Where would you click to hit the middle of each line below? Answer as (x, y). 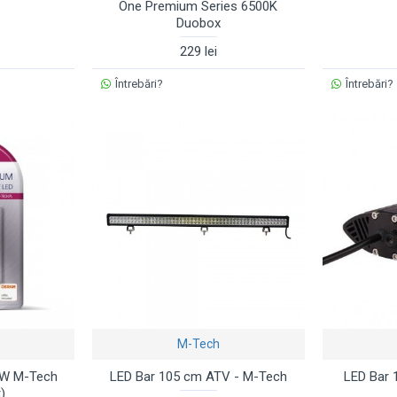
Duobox (198, 23)
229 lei (198, 51)
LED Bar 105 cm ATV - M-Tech (198, 376)
